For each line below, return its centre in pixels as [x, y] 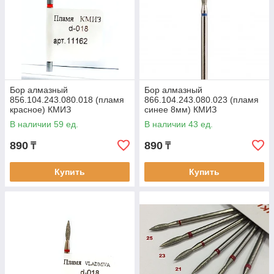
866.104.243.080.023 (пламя [202, 100]
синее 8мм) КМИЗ [180, 109]
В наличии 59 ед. [44, 124]
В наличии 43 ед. [179, 124]
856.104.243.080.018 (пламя [67, 100]
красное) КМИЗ [40, 109]
